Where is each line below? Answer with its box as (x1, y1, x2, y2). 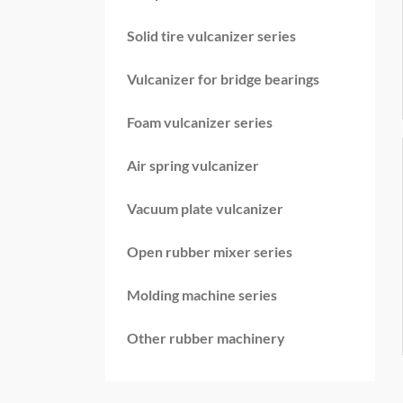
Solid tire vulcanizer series (127, 28, 296, 45)
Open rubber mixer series (127, 244, 292, 261)
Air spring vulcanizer (127, 157, 259, 175)
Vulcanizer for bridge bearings (127, 71, 319, 88)
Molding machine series (127, 287, 277, 304)
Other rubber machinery (127, 330, 285, 347)
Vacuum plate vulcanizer (127, 201, 283, 218)
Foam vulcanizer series (127, 114, 273, 131)
